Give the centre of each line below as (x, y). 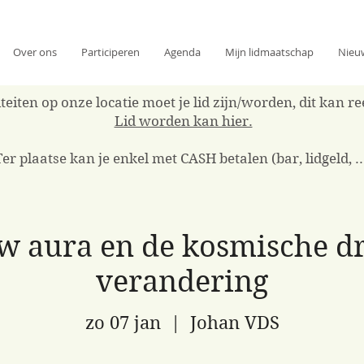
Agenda (182, 52)
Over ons (35, 52)
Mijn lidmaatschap (269, 52)
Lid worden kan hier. (183, 121)
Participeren (110, 52)
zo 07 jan (123, 323)
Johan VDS (234, 323)
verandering (182, 281)
